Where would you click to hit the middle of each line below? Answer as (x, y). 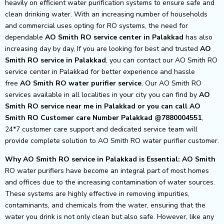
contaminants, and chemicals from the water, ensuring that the (105, 205)
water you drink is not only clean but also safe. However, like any (109, 216)
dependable (25, 37)
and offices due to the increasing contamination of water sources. (110, 182)
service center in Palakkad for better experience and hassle (100, 71)
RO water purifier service (98, 83)
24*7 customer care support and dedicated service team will (101, 129)
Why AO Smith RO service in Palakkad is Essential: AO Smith (110, 159)
